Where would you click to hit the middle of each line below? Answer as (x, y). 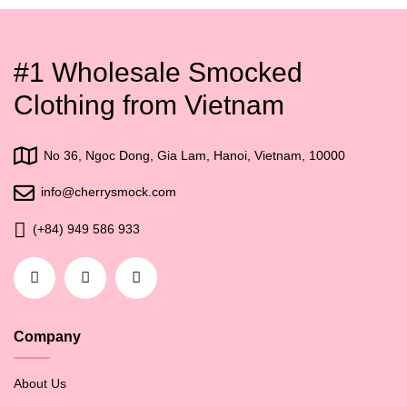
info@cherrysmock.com (107, 192)
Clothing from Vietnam (149, 105)
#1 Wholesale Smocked (158, 72)
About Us (40, 383)
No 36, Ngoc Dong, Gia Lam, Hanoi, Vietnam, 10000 (193, 155)
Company (47, 336)
